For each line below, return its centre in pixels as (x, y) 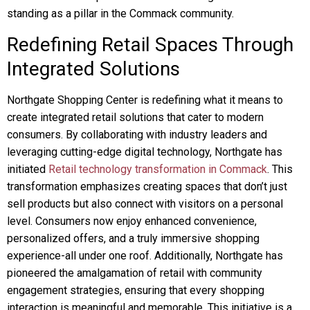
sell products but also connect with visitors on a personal (145, 204)
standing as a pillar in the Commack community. (120, 13)
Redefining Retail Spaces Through (150, 45)
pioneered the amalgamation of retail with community (135, 273)
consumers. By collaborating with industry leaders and (137, 135)
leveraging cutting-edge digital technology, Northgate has (145, 152)
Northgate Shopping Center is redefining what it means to (145, 100)
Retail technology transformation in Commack (158, 169)
